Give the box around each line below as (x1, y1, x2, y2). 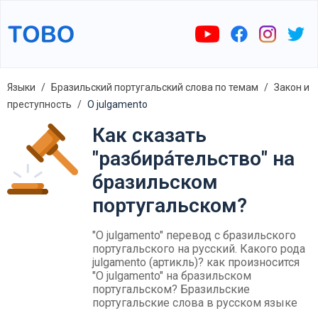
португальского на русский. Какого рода (92, 242, 305, 256)
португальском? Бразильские (92, 283, 250, 296)
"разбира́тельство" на (92, 147, 295, 170)
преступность (7, 99, 72, 110)
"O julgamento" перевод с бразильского (92, 229, 296, 242)
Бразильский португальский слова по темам (51, 82, 258, 93)
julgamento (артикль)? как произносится (92, 256, 300, 269)
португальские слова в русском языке (92, 296, 297, 309)
